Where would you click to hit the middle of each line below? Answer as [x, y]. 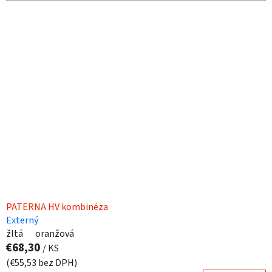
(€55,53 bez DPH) [42, 263]
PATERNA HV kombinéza [57, 207]
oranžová [55, 233]
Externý [22, 220]
